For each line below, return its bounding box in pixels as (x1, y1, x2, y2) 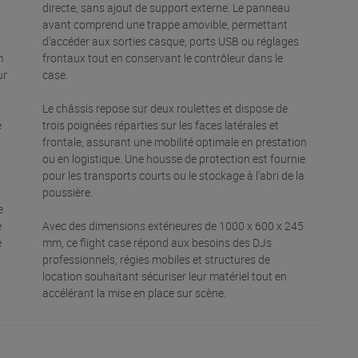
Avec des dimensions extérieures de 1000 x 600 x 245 (42, 217, 304, 233)
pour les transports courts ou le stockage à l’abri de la (42, 167, 305, 183)
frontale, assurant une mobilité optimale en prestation (42, 133, 308, 149)
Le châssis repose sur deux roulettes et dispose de (42, 100, 288, 116)
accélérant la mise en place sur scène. (42, 284, 227, 300)
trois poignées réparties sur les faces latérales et (42, 117, 280, 133)
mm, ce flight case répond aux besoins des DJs (42, 234, 272, 250)
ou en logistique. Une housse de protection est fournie (42, 150, 306, 166)
